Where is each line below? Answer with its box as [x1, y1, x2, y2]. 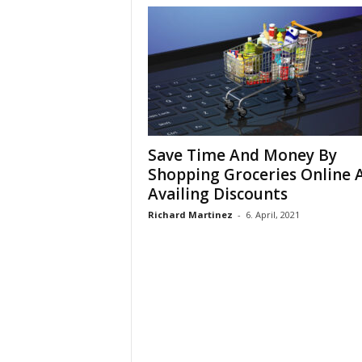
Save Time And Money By [147, 145, 337, 166]
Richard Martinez [147, 208, 233, 221]
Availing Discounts [147, 183, 288, 204]
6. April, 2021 [245, 208, 300, 221]
